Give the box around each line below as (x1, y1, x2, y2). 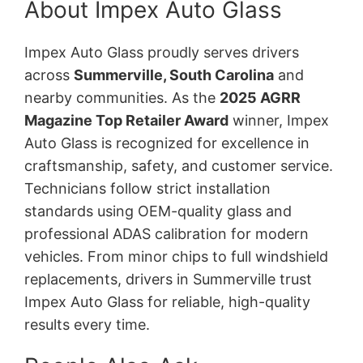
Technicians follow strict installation (24, 179, 271, 197)
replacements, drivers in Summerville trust (24, 270, 313, 288)
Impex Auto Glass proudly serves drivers (24, 43, 300, 61)
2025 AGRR (220, 88, 301, 106)
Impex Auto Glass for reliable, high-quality (24, 293, 311, 310)
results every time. (24, 315, 151, 333)
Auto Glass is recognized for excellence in (24, 134, 310, 152)
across (24, 66, 75, 83)
